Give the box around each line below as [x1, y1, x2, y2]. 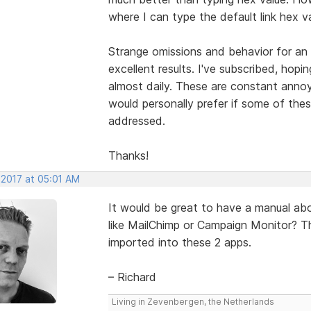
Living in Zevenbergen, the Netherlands [111, 296, 274, 307]
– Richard [108, 269, 156, 284]
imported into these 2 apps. [108, 235, 251, 249]
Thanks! [108, 148, 149, 162]
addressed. [108, 113, 165, 128]
